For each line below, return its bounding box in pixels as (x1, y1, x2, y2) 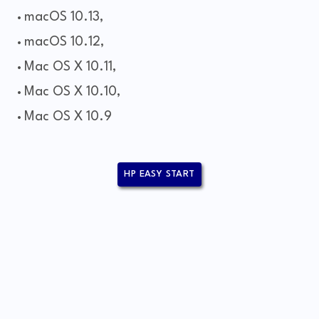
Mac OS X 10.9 (24, 110, 112, 124)
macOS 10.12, (24, 36, 108, 49)
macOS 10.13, (24, 11, 107, 24)
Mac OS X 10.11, (24, 61, 120, 74)
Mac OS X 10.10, (24, 85, 124, 99)
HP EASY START (124, 169, 195, 179)
